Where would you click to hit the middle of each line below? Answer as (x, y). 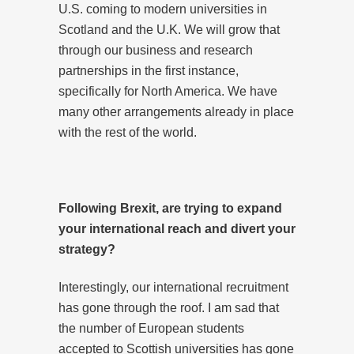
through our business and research (156, 50)
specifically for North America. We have (168, 91)
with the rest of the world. (128, 132)
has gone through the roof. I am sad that (169, 307)
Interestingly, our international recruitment (173, 287)
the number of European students (151, 328)
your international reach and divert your (177, 228)
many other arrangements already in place (176, 111)
